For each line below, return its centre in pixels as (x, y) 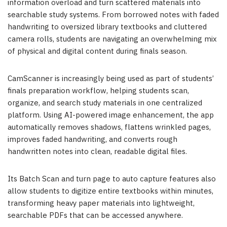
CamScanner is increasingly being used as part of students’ (111, 79)
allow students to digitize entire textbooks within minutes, (110, 192)
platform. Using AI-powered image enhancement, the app (111, 116)
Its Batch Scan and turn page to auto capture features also (112, 179)
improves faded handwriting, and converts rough (92, 140)
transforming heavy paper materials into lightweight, (101, 204)
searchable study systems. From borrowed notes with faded (113, 15)
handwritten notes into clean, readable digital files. (97, 152)
